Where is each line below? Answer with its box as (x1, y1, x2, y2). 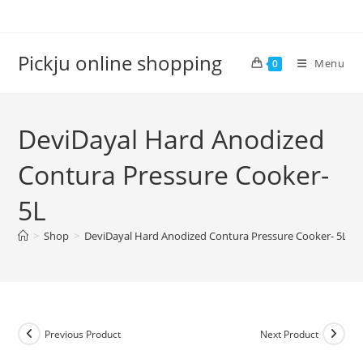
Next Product (259, 327, 318, 341)
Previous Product (45, 327, 122, 341)
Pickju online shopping (18, 49, 223, 76)
